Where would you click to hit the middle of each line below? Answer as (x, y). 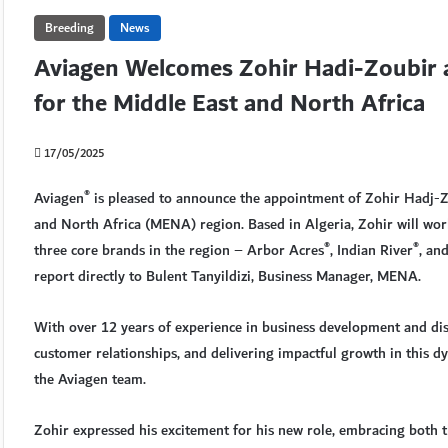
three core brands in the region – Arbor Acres (179, 250)
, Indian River (371, 250)
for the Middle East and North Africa (229, 104)
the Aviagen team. (90, 379)
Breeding (69, 28)
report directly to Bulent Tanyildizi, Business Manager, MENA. (227, 276)
